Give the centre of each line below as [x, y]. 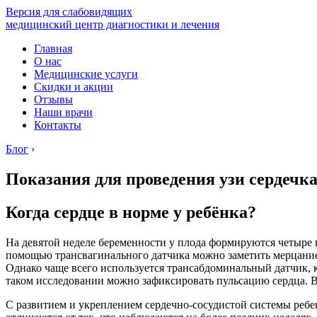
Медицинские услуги [86, 74]
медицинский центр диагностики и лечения [113, 24]
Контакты [58, 125]
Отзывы [53, 99]
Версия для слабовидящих [69, 12]
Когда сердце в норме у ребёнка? [131, 212]
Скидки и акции [74, 87]
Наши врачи [63, 112]
